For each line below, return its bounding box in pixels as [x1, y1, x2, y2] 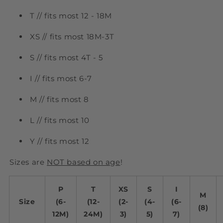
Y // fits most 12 [30, 136, 90, 146]
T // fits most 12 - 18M [30, 11, 112, 21]
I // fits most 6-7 [30, 74, 92, 84]
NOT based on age [47, 157, 120, 167]
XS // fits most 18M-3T [30, 32, 114, 42]
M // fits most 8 [30, 95, 89, 105]
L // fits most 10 [30, 115, 90, 125]
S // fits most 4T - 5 [30, 53, 103, 63]
